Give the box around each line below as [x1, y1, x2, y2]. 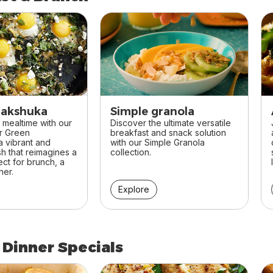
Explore [118, 183, 149, 194]
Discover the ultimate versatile [110, 117, 231, 128]
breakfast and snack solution [110, 127, 226, 138]
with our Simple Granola [110, 136, 205, 147]
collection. [110, 146, 151, 157]
